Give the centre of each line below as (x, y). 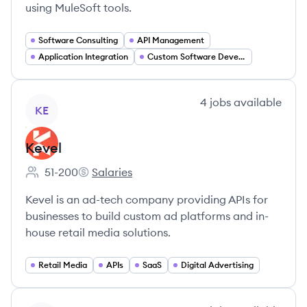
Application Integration (83, 57)
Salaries (112, 172)
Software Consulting (78, 40)
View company (63, 101)
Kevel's (95, 179)
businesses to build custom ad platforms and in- (147, 216)
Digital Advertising (217, 265)
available (256, 102)
